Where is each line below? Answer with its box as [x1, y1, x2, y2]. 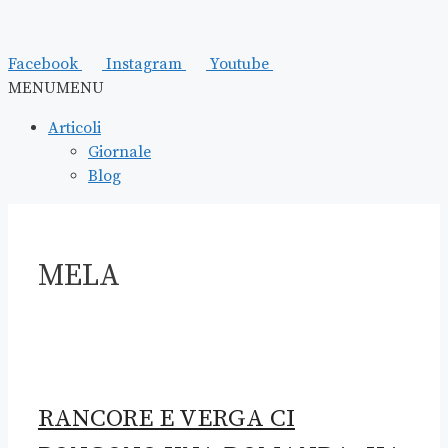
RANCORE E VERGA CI [38, 402, 295, 434]
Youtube [210, 54, 269, 74]
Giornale [88, 142, 151, 162]
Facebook [8, 54, 78, 74]
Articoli [48, 118, 101, 138]
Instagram [106, 54, 182, 74]
